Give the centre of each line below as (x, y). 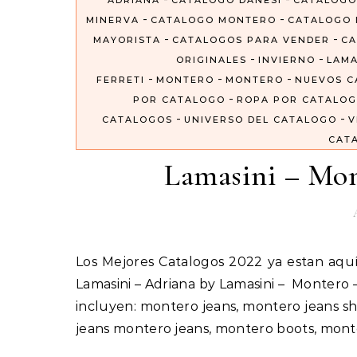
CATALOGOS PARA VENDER (251, 40)
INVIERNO (287, 60)
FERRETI (121, 80)
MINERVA (112, 20)
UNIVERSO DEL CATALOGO (261, 120)
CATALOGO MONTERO (213, 20)
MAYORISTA (127, 40)
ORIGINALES (212, 60)
